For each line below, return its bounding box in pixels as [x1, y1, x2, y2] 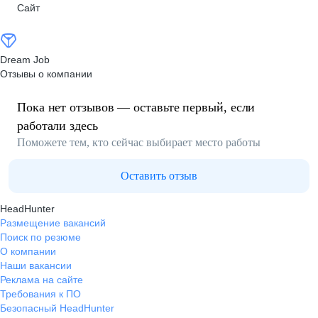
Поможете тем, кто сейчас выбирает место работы [17, 136, 261, 148]
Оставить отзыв [121, 170, 197, 182]
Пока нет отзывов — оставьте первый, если [17, 100, 256, 114]
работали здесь [17, 119, 98, 133]
